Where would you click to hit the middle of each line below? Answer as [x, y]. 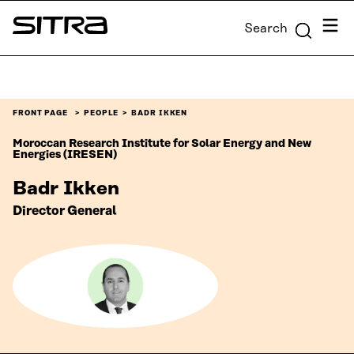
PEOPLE [101, 113]
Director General [64, 211]
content [28, 32]
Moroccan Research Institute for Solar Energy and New [162, 144]
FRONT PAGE [41, 113]
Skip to [26, 13]
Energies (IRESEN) [65, 155]
